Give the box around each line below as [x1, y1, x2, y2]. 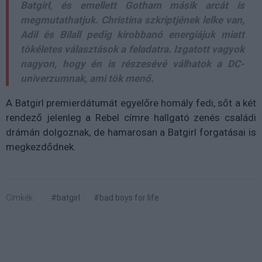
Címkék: [6, 192, 35, 202]
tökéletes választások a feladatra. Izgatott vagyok [20, 43, 244, 55]
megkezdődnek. [6, 140, 81, 153]
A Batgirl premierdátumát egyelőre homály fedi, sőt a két [6, 96, 256, 109]
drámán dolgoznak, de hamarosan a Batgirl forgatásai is [6, 126, 256, 138]
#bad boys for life [94, 192, 159, 202]
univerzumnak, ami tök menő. [20, 72, 156, 84]
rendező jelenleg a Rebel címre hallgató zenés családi [6, 111, 256, 123]
